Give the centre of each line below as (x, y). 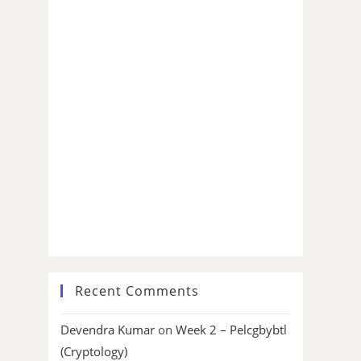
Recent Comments (137, 291)
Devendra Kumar (108, 330)
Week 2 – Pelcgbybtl (231, 330)
